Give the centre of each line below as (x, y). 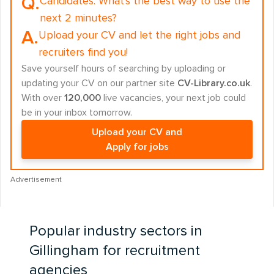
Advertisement (36, 180)
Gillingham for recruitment (115, 251)
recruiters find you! (83, 53)
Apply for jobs (137, 147)
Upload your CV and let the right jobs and (139, 35)
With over (43, 98)
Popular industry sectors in (116, 231)
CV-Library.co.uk (214, 83)
